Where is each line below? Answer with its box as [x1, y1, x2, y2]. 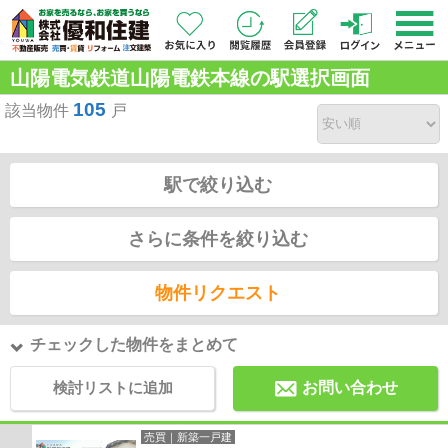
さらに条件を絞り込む [128, 228, 308, 249]
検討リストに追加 [52, 378, 173, 396]
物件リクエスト [155, 282, 281, 303]
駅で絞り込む [164, 174, 272, 195]
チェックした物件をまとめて [30, 335, 238, 353]
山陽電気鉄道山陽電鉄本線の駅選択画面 [10, 66, 370, 89]
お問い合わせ [302, 378, 399, 396]
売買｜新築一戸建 [144, 430, 232, 443]
